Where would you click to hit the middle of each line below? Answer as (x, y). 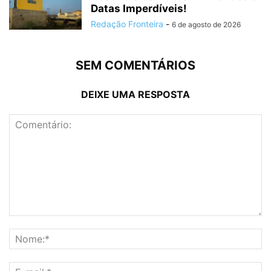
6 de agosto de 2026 (206, 25)
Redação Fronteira (127, 24)
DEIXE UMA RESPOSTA (135, 95)
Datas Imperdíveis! (139, 9)
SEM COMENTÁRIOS (135, 66)
